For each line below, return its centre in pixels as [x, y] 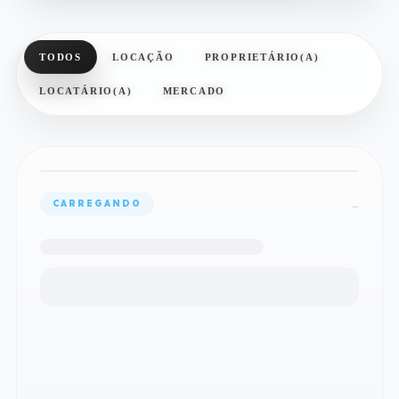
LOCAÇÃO [143, 57]
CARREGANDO [97, 204]
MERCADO [194, 91]
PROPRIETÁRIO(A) [262, 57]
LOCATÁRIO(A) [86, 91]
